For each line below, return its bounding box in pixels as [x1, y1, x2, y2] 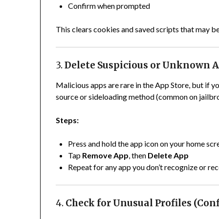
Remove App [82, 151, 129, 160]
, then [129, 151, 148, 160]
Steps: [56, 115, 79, 125]
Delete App [148, 151, 189, 160]
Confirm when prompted [68, 1, 151, 11]
